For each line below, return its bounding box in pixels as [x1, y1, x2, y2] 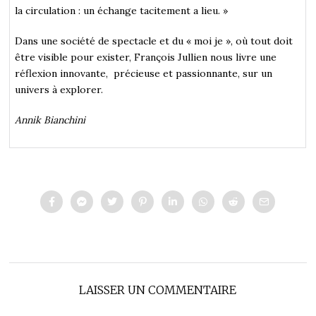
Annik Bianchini [15, 113, 86, 126]
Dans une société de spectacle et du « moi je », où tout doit [15, 34, 293, 47]
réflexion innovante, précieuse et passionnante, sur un [15, 66, 273, 80]
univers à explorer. [15, 83, 104, 96]
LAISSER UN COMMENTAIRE [79, 282, 237, 297]
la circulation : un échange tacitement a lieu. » [15, 4, 229, 17]
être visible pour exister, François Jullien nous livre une [15, 50, 277, 63]
